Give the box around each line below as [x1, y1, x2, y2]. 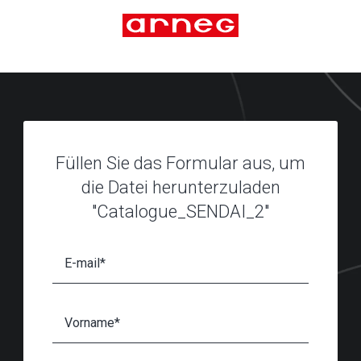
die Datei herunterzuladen [81, 177, 280, 197]
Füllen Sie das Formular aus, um [56, 153, 305, 173]
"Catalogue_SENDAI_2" [92, 201, 269, 222]
